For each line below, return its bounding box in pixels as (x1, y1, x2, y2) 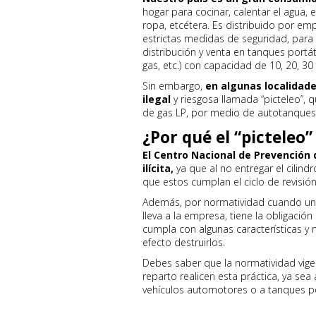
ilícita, (142, 162, 174, 175)
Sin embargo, (142, 79, 205, 92)
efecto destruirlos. (142, 236, 225, 249)
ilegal (142, 92, 171, 106)
